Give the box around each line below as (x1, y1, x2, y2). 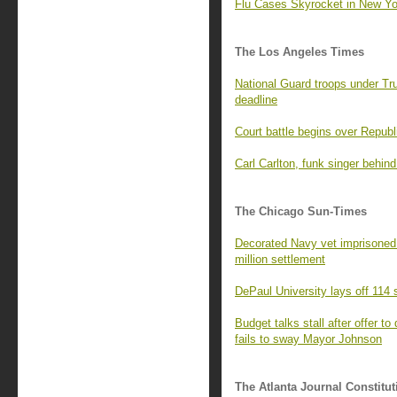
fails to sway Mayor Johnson (235, 332, 382, 346)
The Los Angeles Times (235, 45, 364, 58)
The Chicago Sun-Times (235, 205, 367, 218)
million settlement (235, 253, 325, 266)
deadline (235, 93, 277, 106)
